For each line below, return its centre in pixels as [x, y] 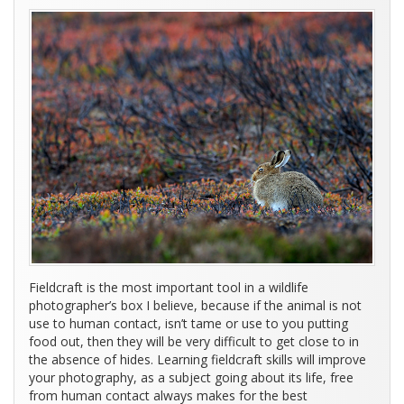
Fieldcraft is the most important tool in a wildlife [169, 288]
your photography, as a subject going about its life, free [191, 378]
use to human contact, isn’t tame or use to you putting [188, 324]
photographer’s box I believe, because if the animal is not [195, 306]
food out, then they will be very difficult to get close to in [194, 342]
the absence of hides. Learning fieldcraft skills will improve [197, 360]
